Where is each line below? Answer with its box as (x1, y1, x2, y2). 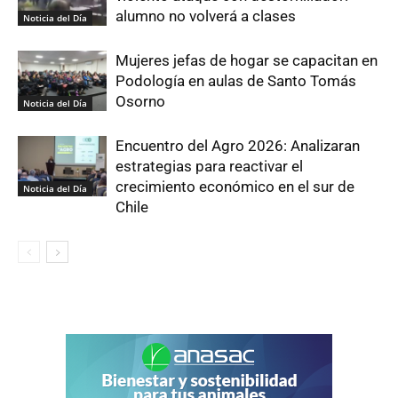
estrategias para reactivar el (115, 156, 303, 175)
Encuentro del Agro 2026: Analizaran (115, 136, 360, 155)
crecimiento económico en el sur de (115, 177, 354, 195)
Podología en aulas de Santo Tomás (115, 71, 356, 90)
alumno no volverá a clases (115, 6, 296, 25)
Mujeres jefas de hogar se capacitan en (115, 51, 378, 69)
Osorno (115, 92, 165, 110)
